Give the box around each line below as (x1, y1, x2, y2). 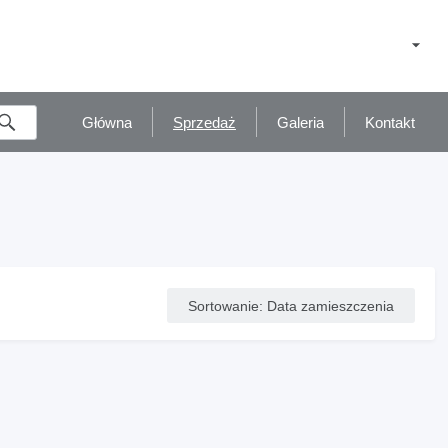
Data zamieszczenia (267, 297, 394, 314)
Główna (82, 113, 132, 131)
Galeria (277, 113, 324, 131)
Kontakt (365, 113, 415, 131)
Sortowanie (188, 297, 259, 314)
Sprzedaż (173, 113, 236, 131)
